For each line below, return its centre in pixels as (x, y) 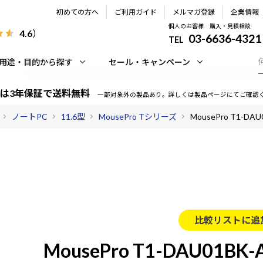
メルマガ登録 (194, 12)
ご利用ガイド (136, 12)
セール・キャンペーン (149, 62)
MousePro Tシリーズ (138, 117)
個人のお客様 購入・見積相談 (210, 26)
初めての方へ (77, 12)
